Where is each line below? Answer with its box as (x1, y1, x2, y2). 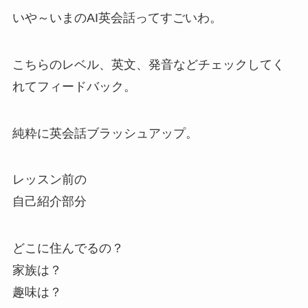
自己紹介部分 (12, 195, 87, 209)
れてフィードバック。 (12, 79, 136, 93)
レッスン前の (12, 173, 87, 187)
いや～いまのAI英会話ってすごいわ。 (12, 10, 222, 25)
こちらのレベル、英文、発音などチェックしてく (12, 57, 285, 71)
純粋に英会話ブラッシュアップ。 (12, 126, 198, 140)
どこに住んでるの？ (12, 241, 124, 256)
